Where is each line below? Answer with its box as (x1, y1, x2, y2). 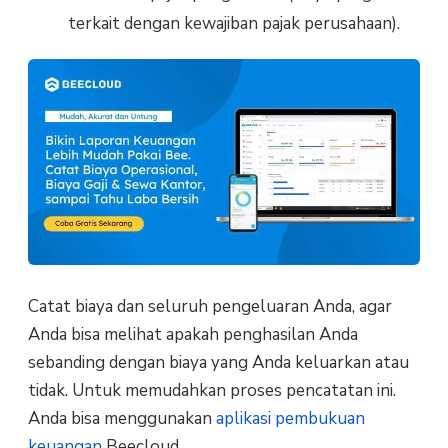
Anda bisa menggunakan (27, 406, 216, 430)
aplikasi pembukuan (215, 406, 365, 430)
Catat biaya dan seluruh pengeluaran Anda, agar (27, 294, 392, 318)
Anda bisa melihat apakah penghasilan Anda (27, 322, 358, 346)
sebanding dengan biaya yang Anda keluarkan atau (27, 350, 409, 374)
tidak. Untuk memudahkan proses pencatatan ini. (27, 378, 396, 402)
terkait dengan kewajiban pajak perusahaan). (67, 11, 400, 35)
